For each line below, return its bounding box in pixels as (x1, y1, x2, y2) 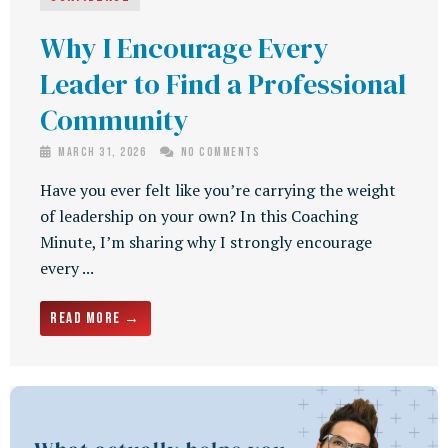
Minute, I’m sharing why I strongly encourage (40, 231, 372, 254)
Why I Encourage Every (40, 29, 329, 68)
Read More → (50, 309, 141, 329)
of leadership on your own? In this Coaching (40, 205, 358, 228)
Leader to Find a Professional (40, 65, 406, 104)
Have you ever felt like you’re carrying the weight (40, 179, 396, 202)
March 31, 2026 (54, 145, 150, 161)
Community (40, 101, 189, 140)
